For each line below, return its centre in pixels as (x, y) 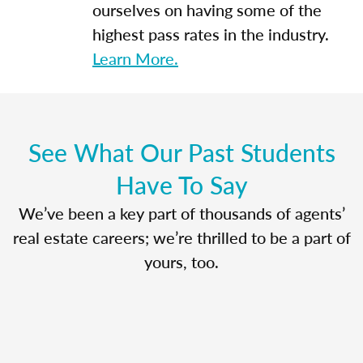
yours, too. (181, 261)
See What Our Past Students (181, 152)
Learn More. (135, 58)
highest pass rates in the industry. (211, 34)
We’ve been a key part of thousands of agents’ (181, 213)
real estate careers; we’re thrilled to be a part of (181, 237)
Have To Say (181, 184)
